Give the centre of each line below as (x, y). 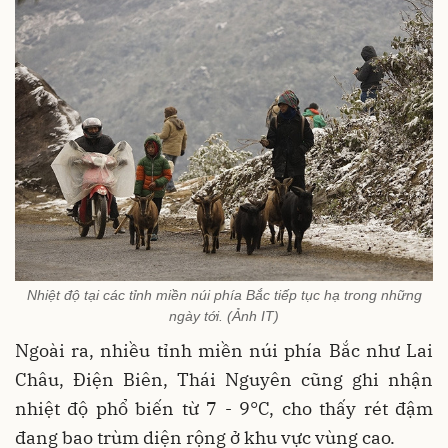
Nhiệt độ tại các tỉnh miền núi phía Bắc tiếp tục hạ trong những (224, 294)
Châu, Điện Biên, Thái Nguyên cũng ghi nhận (224, 379)
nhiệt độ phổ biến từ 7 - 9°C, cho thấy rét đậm (224, 408)
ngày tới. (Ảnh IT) (224, 315)
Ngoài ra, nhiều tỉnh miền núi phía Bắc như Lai (224, 350)
